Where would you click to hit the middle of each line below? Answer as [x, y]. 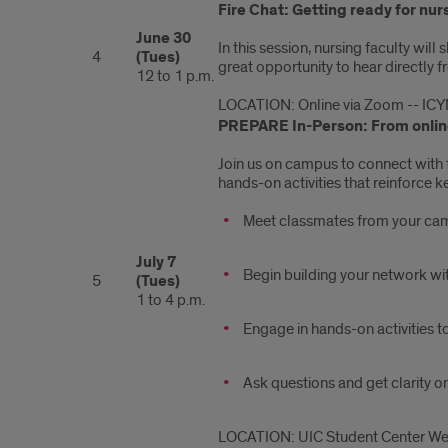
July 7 [156, 263]
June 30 [163, 39]
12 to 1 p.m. [175, 76]
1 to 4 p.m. [170, 300]
